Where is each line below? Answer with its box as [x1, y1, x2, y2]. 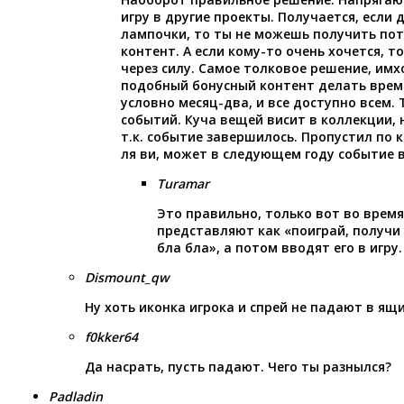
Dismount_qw [85, 268, 169, 286]
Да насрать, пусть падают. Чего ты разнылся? [85, 357, 391, 375]
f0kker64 [85, 327, 138, 345]
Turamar [157, 174, 209, 192]
